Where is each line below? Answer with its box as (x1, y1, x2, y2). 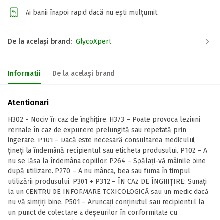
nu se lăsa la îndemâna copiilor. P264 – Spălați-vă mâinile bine (8, 157, 206, 165)
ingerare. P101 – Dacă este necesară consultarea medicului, (8, 136, 196, 144)
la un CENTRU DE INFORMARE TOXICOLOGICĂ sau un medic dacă (8, 188, 209, 196)
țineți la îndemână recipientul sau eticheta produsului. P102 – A (8, 146, 207, 155)
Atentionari (8, 98, 49, 107)
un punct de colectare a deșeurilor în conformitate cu (8, 208, 177, 217)
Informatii (8, 69, 41, 78)
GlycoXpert (76, 37, 111, 46)
